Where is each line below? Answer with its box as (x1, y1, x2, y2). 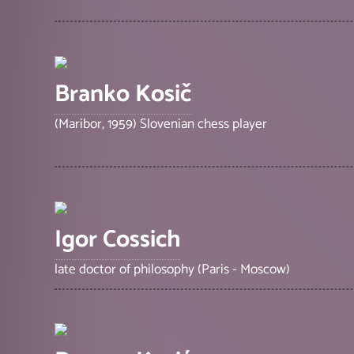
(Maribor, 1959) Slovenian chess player (55, 112, 268, 135)
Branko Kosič (55, 74, 192, 114)
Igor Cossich (55, 220, 181, 260)
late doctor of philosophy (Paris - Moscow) (55, 258, 291, 281)
